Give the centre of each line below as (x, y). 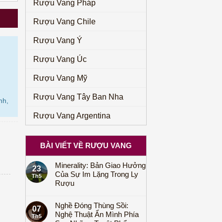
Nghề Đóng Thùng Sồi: (92, 205)
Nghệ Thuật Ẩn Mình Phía (97, 214)
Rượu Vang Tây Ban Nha (78, 97)
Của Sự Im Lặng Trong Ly (97, 174)
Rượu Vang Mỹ (60, 78)
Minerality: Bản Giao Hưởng (100, 165)
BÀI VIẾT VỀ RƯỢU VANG (86, 145)
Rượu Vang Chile (64, 22)
